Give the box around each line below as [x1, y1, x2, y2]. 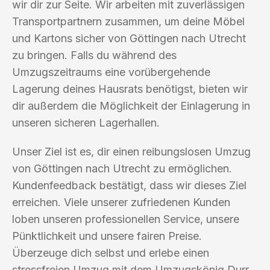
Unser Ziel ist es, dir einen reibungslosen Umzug [12, 145, 251, 158]
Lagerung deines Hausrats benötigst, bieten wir [12, 82, 248, 95]
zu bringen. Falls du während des [12, 48, 177, 61]
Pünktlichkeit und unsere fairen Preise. [12, 229, 202, 242]
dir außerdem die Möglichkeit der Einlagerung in [12, 99, 250, 112]
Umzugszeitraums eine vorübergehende [12, 65, 210, 78]
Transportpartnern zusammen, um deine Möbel [12, 14, 245, 28]
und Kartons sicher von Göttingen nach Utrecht [12, 31, 246, 45]
